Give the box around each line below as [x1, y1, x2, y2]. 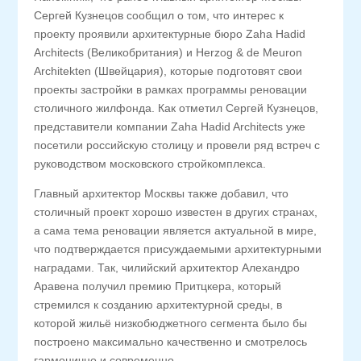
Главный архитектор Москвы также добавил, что [34, 187, 289, 200]
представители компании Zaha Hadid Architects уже [34, 120, 306, 133]
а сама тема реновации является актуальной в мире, [34, 224, 317, 237]
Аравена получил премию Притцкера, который [34, 280, 282, 293]
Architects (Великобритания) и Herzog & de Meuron [34, 46, 303, 59]
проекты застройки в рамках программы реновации [34, 83, 308, 96]
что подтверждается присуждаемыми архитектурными [34, 243, 322, 255]
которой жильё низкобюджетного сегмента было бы [34, 317, 308, 330]
